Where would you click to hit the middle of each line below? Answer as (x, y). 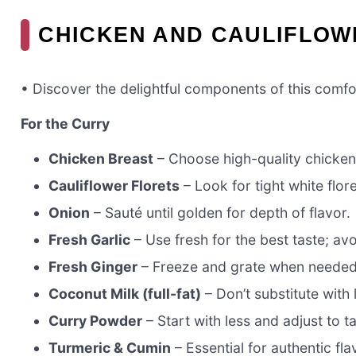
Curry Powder (96, 320)
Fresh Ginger (93, 266)
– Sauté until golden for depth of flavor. (221, 212)
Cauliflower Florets (114, 185)
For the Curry (65, 123)
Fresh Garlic (90, 239)
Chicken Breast (101, 158)
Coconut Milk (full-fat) (125, 293)
